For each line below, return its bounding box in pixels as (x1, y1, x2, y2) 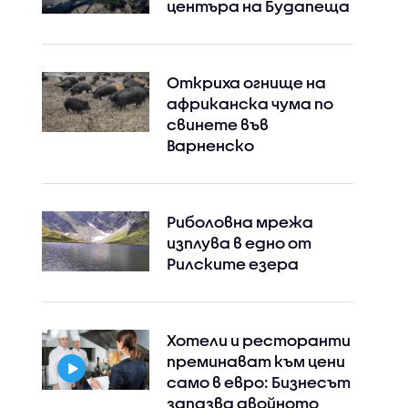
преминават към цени (166, 352, 345, 370)
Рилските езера (166, 255, 299, 272)
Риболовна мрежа (166, 213, 313, 230)
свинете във (166, 116, 269, 133)
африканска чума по (166, 95, 333, 112)
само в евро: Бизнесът (166, 373, 351, 391)
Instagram (56, 174, 109, 187)
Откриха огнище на (166, 74, 326, 91)
